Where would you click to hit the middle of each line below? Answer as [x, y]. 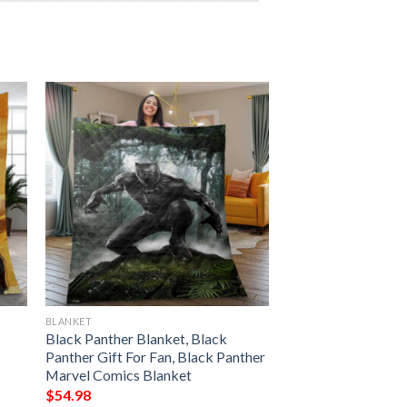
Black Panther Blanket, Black [136, 339]
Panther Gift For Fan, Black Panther [155, 357]
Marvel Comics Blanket [118, 375]
